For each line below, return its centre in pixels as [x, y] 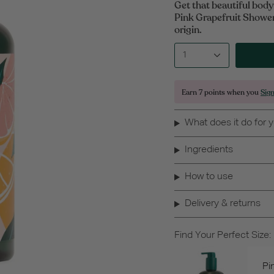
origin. [188, 30]
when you [243, 93]
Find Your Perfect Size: [223, 236]
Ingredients [209, 150]
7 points [212, 93]
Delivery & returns [222, 204]
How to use [209, 177]
